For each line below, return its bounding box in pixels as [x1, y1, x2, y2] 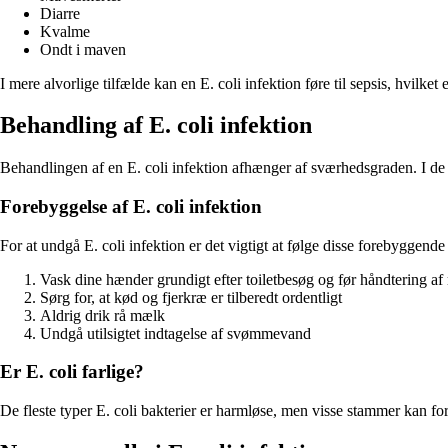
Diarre [40, 4, 80, 22]
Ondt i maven [40, 40, 126, 58]
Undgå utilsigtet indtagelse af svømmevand [40, 324, 311, 342]
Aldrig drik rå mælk [40, 306, 165, 324]
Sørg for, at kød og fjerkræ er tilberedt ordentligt [40, 288, 342, 306]
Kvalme [40, 22, 90, 40]
